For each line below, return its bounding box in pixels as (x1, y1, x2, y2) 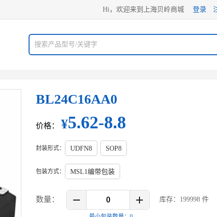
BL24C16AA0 (36, 92, 117, 107)
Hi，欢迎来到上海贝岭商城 (103, 6, 186, 13)
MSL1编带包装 (70, 168, 115, 175)
